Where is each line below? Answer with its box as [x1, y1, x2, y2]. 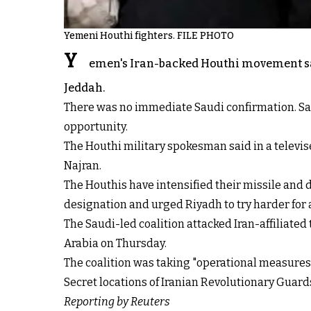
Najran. [64, 159, 101, 173]
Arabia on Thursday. [64, 237, 167, 251]
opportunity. [64, 120, 128, 134]
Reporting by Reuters [64, 295, 170, 309]
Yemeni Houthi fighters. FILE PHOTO [64, 30, 234, 42]
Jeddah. [64, 81, 105, 95]
